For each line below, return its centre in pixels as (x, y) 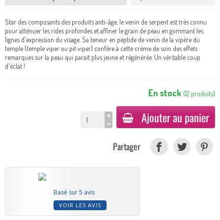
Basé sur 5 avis (74, 192)
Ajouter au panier (175, 117)
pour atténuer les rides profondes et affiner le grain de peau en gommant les (104, 31)
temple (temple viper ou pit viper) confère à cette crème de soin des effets (101, 49)
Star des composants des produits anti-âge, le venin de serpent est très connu (106, 22)
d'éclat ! (15, 66)
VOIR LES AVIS (80, 205)
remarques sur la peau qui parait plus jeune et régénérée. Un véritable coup (103, 57)
